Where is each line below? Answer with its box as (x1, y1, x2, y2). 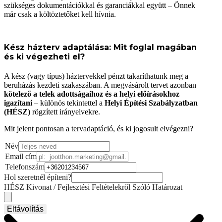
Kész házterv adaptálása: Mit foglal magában (4, 42, 197, 52)
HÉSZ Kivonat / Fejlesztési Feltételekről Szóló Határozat (4, 182, 182, 191)
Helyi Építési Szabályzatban (105, 98, 198, 107)
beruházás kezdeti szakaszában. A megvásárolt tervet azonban (4, 80, 196, 89)
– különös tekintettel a (32, 98, 105, 107)
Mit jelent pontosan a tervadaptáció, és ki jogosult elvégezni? (4, 124, 193, 133)
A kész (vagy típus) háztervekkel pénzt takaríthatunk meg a (4, 71, 188, 80)
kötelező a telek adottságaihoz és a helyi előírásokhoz (4, 89, 179, 98)
